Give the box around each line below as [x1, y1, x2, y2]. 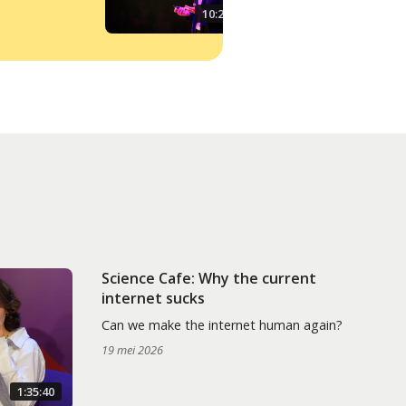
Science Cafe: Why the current [101, 268, 316, 289]
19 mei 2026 [101, 342, 163, 359]
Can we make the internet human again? [101, 316, 343, 334]
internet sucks [101, 288, 205, 309]
